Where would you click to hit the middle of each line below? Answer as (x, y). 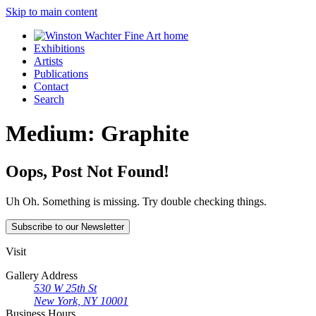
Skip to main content (51, 12)
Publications (61, 74)
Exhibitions (59, 48)
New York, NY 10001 (81, 300)
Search (49, 99)
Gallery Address (42, 275)
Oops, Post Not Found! (87, 171)
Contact (51, 86)
